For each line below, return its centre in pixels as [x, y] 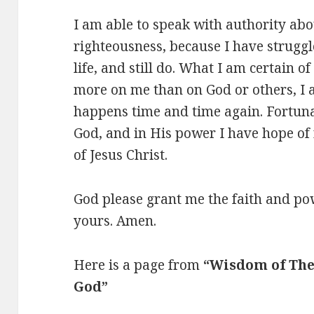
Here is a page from [139, 265]
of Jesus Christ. [121, 155]
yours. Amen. [115, 220]
